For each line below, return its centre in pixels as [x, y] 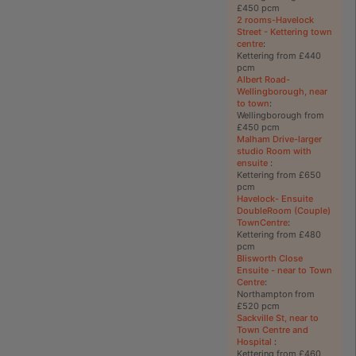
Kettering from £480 [279, 234]
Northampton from [275, 294]
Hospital [255, 341]
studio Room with [274, 151]
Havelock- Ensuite [275, 198]
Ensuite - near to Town [284, 270]
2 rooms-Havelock [275, 19]
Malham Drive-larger [279, 139]
